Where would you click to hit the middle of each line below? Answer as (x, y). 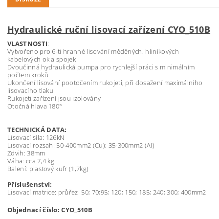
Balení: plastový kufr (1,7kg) (48, 169)
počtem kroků (28, 75)
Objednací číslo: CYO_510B (50, 210)
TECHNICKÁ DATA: (39, 130)
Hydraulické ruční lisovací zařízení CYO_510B (109, 29)
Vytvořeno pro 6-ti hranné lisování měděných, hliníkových (93, 51)
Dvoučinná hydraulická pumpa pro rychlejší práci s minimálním (101, 67)
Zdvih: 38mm (26, 153)
